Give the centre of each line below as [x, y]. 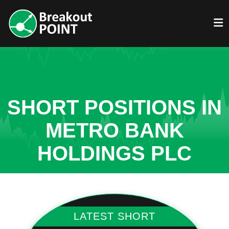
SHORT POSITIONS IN [114, 107]
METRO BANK [114, 130]
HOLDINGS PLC [114, 153]
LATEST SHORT [114, 216]
